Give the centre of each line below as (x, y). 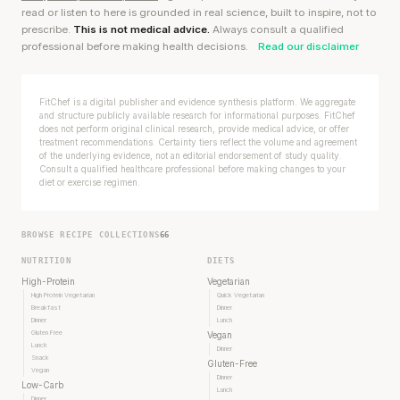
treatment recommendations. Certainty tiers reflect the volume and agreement (198, 142)
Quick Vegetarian (241, 296)
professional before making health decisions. (136, 47)
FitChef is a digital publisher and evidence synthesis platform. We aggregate (197, 102)
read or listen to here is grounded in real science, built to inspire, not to (199, 13)
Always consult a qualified (277, 30)
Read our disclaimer (308, 47)
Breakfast (46, 308)
